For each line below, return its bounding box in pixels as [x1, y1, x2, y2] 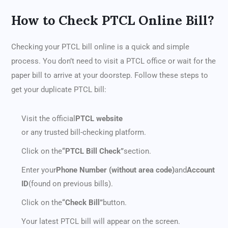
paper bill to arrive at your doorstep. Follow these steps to [11, 71, 208, 80]
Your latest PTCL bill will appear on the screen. [21, 217, 180, 226]
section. [124, 147, 151, 156]
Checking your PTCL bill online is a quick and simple [11, 42, 189, 52]
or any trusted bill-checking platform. [21, 128, 146, 137]
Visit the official [21, 114, 75, 124]
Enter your [21, 165, 56, 175]
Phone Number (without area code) [56, 165, 175, 175]
